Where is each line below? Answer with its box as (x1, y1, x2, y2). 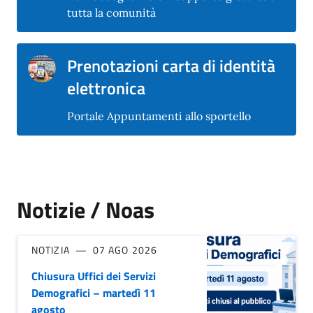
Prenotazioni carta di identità (67, 52, 275, 78)
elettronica (67, 75, 145, 101)
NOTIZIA (31, 242, 70, 258)
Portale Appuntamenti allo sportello (67, 108, 251, 123)
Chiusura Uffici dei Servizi (31, 268, 156, 285)
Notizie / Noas (17, 193, 154, 227)
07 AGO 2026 (92, 242, 158, 258)
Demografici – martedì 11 (31, 284, 156, 302)
